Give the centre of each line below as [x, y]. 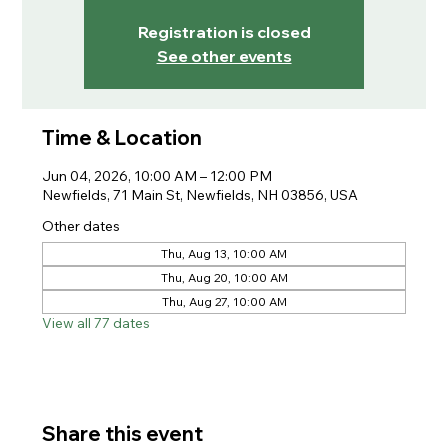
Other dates [81, 226]
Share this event [123, 433]
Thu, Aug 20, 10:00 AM [224, 277]
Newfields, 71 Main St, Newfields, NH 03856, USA [200, 195]
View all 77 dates [96, 323]
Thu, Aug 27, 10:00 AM [224, 301]
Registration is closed [224, 32]
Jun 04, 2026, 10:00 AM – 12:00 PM [157, 176]
